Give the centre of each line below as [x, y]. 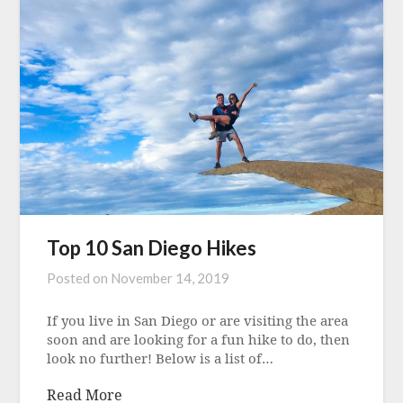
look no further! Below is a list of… [161, 358]
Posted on [79, 278]
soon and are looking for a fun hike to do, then [199, 340]
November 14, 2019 [170, 278]
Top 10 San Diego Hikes [152, 248]
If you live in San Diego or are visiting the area [198, 321]
